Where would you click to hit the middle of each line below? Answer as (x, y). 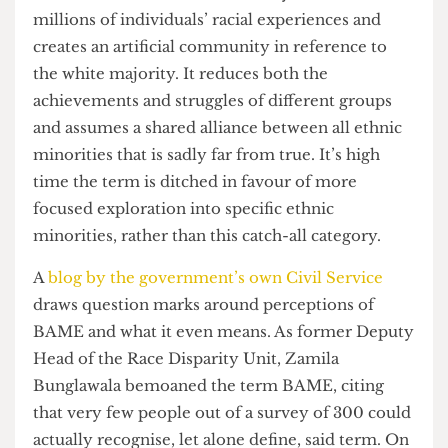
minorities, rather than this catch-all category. (223, 281)
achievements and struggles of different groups (227, 137)
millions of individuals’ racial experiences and (221, 51)
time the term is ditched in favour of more (208, 223)
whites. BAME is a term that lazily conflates (211, 22)
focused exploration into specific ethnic (196, 252)
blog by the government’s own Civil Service (230, 326)
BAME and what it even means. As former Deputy (238, 383)
